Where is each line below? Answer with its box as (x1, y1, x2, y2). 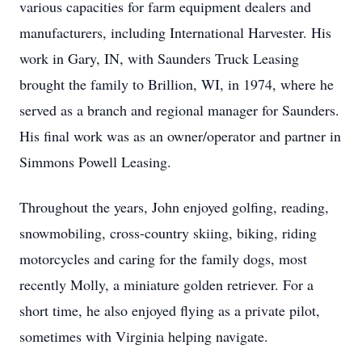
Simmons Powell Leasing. (19, 152, 171, 171)
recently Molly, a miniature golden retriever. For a (19, 275, 314, 294)
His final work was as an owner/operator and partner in (19, 126, 341, 145)
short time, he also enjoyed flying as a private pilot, (19, 301, 320, 320)
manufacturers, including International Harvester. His (19, 23, 331, 42)
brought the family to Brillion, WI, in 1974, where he (19, 74, 334, 94)
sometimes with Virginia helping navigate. (19, 326, 268, 346)
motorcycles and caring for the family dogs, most (19, 249, 307, 268)
